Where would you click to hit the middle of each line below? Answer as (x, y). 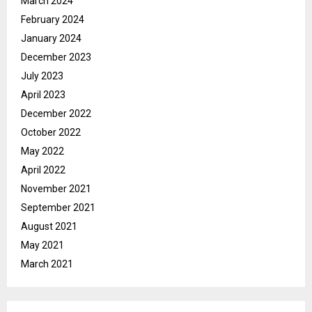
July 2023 (42, 76)
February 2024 (53, 20)
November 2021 (56, 189)
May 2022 (42, 151)
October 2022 (51, 133)
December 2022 (56, 114)
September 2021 (58, 208)
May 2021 (42, 245)
